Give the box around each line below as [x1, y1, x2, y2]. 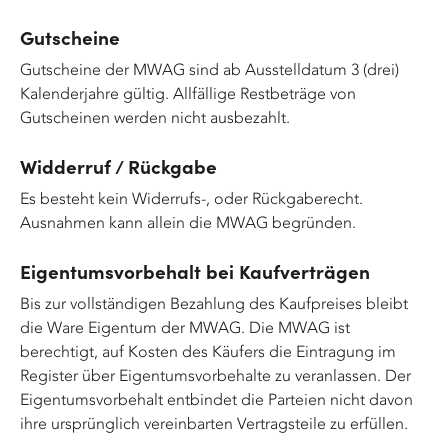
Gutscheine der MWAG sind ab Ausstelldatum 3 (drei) [20, 60, 399, 79]
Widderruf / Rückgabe [20, 153, 217, 179]
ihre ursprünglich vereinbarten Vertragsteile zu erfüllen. [20, 414, 408, 433]
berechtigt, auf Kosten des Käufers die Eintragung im [20, 342, 396, 361]
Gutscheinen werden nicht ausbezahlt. [20, 108, 290, 127]
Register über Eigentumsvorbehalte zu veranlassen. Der [20, 366, 411, 385]
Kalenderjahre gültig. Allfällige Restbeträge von [20, 84, 356, 103]
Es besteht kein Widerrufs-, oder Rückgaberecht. [20, 189, 363, 208]
